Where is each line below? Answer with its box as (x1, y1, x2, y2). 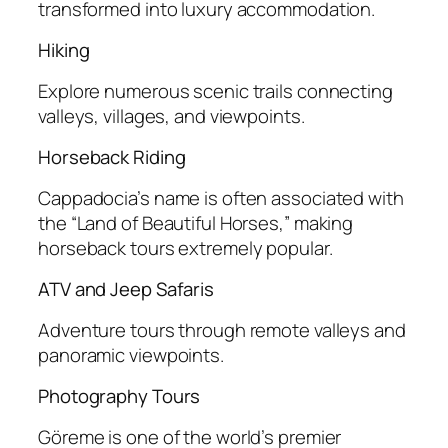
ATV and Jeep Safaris (38, 276, 214, 303)
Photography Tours (38, 383, 201, 410)
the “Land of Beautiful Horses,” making (38, 209, 354, 236)
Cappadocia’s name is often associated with (38, 184, 404, 211)
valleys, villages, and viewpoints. (38, 102, 305, 129)
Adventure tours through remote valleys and (38, 316, 406, 343)
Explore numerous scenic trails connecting (38, 77, 393, 104)
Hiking (38, 37, 90, 64)
